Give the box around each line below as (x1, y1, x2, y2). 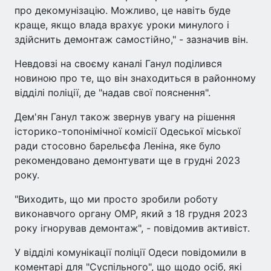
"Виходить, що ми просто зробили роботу (15, 193, 218, 205)
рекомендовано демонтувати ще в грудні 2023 (15, 154, 240, 166)
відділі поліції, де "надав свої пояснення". (15, 87, 211, 99)
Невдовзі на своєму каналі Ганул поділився (15, 57, 222, 70)
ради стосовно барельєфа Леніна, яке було (15, 140, 221, 152)
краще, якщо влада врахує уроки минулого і (15, 19, 229, 31)
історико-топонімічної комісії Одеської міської (15, 125, 241, 137)
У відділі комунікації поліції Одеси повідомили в (15, 246, 246, 258)
